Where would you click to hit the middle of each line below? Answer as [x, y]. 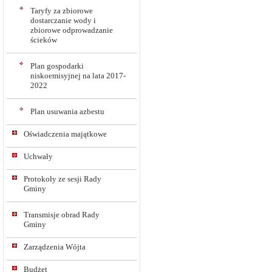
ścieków [44, 40]
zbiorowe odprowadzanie [72, 30]
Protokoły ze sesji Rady [63, 179]
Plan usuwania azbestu [67, 111]
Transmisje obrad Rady [62, 215]
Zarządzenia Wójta [55, 247]
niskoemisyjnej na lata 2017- [78, 76]
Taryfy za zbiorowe [62, 11]
